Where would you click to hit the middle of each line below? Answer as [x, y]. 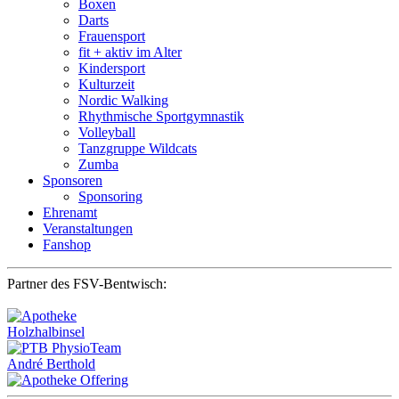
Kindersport [112, 68]
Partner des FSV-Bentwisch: [87, 283]
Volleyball [107, 132]
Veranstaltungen [88, 228]
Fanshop [67, 244]
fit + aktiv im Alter [130, 52]
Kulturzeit [106, 84]
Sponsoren [73, 180]
